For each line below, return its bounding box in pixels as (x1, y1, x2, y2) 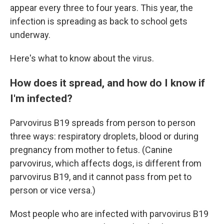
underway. (10, 29, 50, 40)
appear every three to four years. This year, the (10, 2, 193, 13)
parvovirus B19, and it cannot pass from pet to (10, 171, 191, 182)
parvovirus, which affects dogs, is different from (10, 158, 201, 168)
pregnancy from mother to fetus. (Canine (10, 144, 172, 155)
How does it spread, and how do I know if (10, 76, 205, 89)
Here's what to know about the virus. (10, 53, 154, 63)
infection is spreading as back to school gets (10, 16, 187, 26)
